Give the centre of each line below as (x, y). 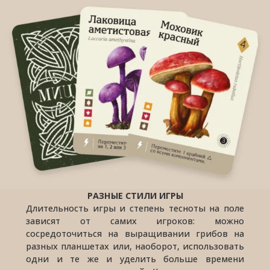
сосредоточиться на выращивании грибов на (135, 233)
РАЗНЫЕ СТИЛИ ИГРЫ (135, 195)
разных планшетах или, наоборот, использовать (135, 246)
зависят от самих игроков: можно (135, 221)
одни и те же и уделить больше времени (135, 259)
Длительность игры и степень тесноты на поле (135, 208)
